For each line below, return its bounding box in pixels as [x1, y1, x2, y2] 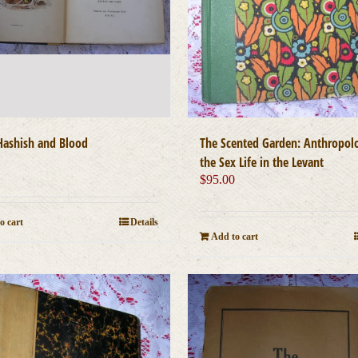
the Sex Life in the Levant [199, 153, 324, 172]
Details [129, 217, 158, 229]
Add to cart [210, 231, 258, 243]
